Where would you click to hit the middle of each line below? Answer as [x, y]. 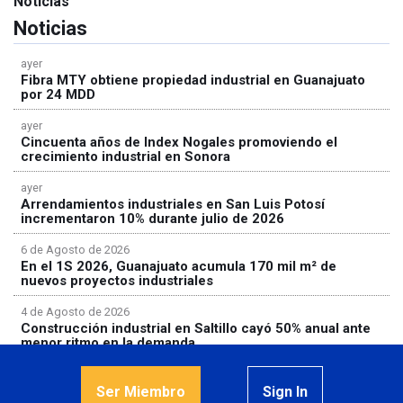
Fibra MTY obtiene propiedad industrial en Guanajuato [193, 80]
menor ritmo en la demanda [108, 343]
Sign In [285, 392]
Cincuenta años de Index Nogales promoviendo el [179, 142]
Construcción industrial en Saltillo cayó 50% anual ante [196, 328]
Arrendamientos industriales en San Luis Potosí [173, 204]
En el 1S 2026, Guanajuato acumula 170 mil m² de [179, 266]
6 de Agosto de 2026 [75, 250]
